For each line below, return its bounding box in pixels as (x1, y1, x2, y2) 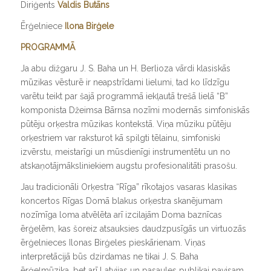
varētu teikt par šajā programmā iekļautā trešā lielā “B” (20, 91, 228, 102)
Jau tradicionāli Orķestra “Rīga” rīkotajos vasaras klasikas (20, 181, 237, 192)
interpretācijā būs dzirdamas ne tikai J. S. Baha (20, 251, 198, 261)
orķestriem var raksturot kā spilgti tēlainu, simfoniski (20, 133, 220, 143)
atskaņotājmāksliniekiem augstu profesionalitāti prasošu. (20, 161, 237, 171)
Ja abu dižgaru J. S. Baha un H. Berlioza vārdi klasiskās (20, 64, 230, 74)
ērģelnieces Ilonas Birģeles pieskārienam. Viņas (20, 237, 206, 247)
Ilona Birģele (64, 21, 114, 31)
